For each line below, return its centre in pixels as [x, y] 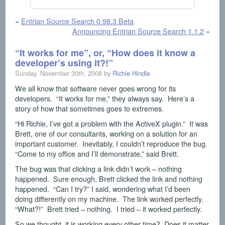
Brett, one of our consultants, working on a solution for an [106, 134]
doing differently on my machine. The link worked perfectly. [110, 199]
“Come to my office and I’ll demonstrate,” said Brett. [97, 154]
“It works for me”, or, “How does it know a [105, 53]
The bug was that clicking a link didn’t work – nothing [99, 169]
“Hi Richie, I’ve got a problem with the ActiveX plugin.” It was [112, 124]
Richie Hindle [132, 73]
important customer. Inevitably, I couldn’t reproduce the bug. [113, 144]
